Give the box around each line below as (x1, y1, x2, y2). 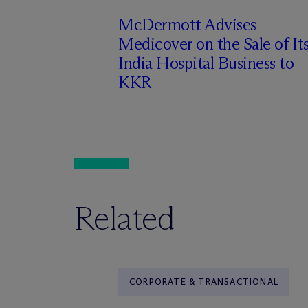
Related (74, 198, 175, 239)
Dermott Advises (142, 14, 256, 34)
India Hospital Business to (118, 53, 294, 73)
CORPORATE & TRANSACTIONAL (129, 276, 278, 287)
